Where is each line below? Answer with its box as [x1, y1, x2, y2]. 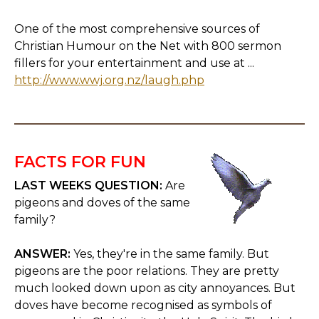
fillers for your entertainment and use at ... [14, 56, 254, 70]
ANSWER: [14, 247, 70, 261]
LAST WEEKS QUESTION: [14, 179, 162, 192]
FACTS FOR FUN [14, 152, 146, 172]
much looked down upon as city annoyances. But [14, 281, 296, 295]
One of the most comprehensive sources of [14, 22, 260, 36]
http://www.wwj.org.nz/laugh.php [14, 73, 204, 87]
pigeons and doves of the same [14, 196, 190, 209]
